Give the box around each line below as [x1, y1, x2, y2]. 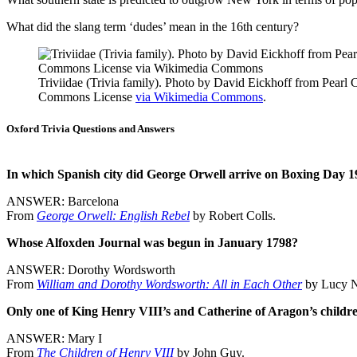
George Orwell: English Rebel [37, 208, 190, 222]
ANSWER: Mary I [6, 331, 102, 345]
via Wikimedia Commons [135, 90, 263, 104]
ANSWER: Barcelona [6, 194, 119, 208]
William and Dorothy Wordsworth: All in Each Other [37, 277, 302, 291]
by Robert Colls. [190, 208, 276, 222]
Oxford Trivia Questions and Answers [6, 122, 175, 135]
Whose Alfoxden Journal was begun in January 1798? [6, 235, 298, 249]
